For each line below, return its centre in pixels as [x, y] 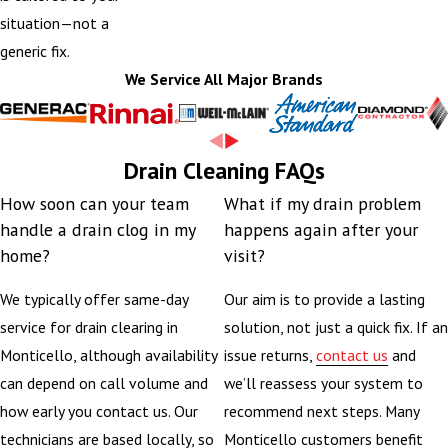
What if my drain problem [322, 203]
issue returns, [269, 354]
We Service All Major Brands [224, 78]
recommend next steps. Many [321, 410]
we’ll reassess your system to [323, 382]
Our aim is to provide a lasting [324, 298]
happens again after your [320, 229]
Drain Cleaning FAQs [224, 170]
